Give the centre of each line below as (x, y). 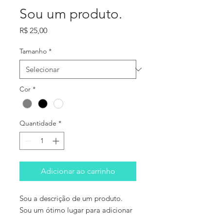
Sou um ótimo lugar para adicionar (76, 210)
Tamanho (33, 51)
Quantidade (38, 123)
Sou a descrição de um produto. (71, 199)
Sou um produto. (71, 14)
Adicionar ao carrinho (78, 171)
